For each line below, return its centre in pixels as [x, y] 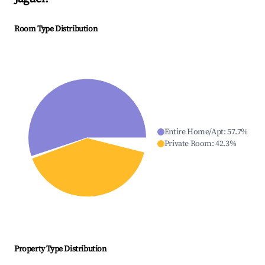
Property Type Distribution [60, 249]
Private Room [188, 144]
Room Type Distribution [56, 29]
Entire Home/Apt [194, 132]
